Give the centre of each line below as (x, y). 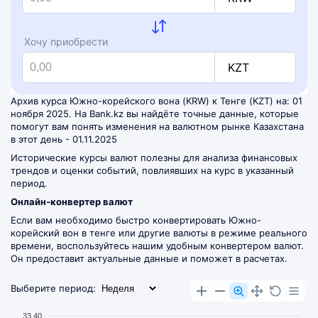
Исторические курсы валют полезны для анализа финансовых (154, 157)
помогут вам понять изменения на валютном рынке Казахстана (157, 126)
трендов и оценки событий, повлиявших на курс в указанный (152, 170)
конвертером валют (256, 245)
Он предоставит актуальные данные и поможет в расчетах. (149, 258)
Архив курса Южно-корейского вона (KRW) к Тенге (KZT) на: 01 (157, 100)
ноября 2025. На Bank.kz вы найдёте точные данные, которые (155, 113)
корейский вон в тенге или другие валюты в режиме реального (159, 232)
